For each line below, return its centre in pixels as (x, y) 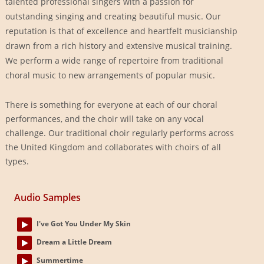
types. (17, 161)
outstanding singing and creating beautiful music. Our (113, 16)
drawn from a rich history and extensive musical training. (120, 46)
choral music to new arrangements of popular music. (110, 75)
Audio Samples (47, 198)
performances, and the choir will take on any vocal (104, 118)
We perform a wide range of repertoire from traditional (114, 61)
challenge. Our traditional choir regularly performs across (119, 133)
